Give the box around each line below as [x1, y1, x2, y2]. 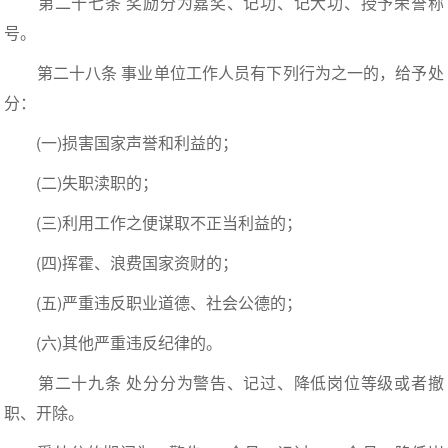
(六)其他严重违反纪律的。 [4, 331, 223, 355]
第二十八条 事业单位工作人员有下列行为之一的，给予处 [4, 61, 444, 85]
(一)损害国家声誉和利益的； [4, 131, 239, 155]
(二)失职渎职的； [4, 171, 159, 195]
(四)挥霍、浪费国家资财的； [4, 251, 239, 275]
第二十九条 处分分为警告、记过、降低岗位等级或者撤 [4, 371, 444, 395]
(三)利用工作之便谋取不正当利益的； [4, 211, 303, 235]
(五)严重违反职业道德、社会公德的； [4, 291, 303, 315]
